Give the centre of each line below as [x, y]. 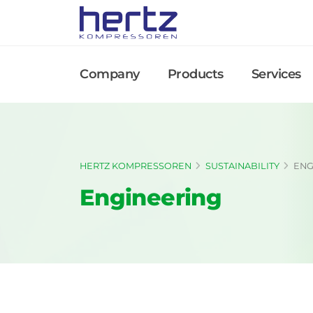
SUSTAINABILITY [242, 166]
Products [195, 74]
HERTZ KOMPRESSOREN [136, 166]
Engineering [151, 197]
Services [276, 74]
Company [110, 74]
